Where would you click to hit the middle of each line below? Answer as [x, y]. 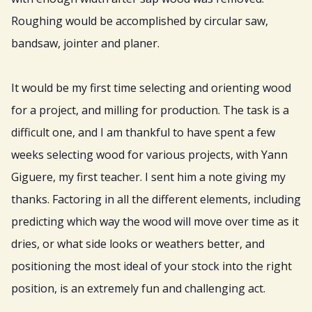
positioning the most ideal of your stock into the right [151, 266]
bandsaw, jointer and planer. [85, 44]
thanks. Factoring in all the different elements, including [156, 200]
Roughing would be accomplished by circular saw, [140, 21]
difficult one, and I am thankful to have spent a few [143, 133]
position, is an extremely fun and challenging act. [138, 289]
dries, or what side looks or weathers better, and [138, 244]
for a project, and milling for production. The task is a [150, 110]
